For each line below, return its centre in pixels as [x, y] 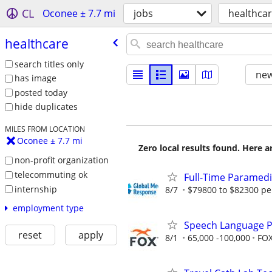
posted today [41, 92]
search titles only [49, 64]
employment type [48, 208]
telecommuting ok [51, 174]
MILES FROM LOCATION [45, 129]
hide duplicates [46, 107]
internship [36, 189]
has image [35, 78]
